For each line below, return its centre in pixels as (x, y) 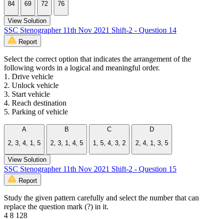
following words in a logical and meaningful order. (82, 67)
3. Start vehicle (27, 94)
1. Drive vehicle (29, 76)
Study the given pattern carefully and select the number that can (101, 198)
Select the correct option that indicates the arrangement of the (98, 59)
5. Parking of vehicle (36, 111)
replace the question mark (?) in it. (56, 207)
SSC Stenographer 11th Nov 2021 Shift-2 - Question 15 (90, 169)
